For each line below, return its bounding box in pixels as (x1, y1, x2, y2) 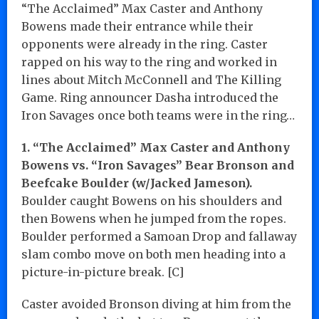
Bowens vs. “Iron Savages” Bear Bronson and (21, 157, 294, 172)
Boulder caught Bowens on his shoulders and (21, 193, 282, 208)
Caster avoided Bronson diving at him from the (21, 296, 291, 311)
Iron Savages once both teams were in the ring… (21, 108, 295, 122)
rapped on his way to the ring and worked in (21, 54, 277, 69)
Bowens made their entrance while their (21, 19, 253, 33)
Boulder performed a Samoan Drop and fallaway (21, 229, 297, 244)
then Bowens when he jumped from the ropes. (21, 211, 286, 226)
